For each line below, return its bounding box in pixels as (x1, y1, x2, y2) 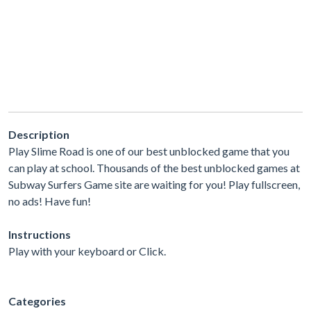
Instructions (8, 227, 71, 241)
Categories (8, 294, 66, 308)
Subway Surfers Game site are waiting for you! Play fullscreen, (8, 177, 300, 191)
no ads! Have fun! (8, 194, 91, 208)
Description (8, 127, 69, 141)
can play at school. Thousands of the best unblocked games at (8, 160, 300, 174)
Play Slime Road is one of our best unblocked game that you (8, 144, 289, 158)
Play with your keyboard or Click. (8, 244, 166, 258)
